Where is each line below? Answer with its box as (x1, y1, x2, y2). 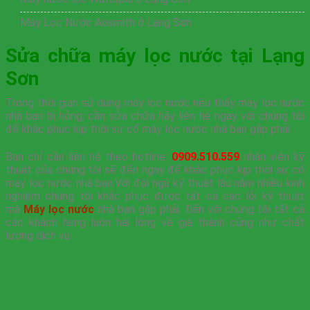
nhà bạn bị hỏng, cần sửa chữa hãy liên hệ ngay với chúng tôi (6, 109, 304, 123)
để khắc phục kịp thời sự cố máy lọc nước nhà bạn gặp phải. (6, 122, 292, 136)
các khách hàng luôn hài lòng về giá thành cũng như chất (6, 215, 304, 229)
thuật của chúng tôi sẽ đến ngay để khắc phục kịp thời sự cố (6, 163, 304, 176)
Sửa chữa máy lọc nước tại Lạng (6, 44, 304, 68)
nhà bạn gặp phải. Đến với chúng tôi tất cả (94, 202, 304, 216)
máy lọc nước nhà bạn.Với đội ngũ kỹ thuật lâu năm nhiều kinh (6, 176, 304, 190)
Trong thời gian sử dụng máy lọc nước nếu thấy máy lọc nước (6, 96, 304, 110)
